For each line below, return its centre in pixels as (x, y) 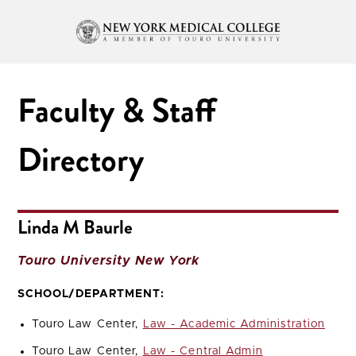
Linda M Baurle (75, 227)
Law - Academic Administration (234, 324)
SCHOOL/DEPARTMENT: (91, 294)
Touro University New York (109, 260)
